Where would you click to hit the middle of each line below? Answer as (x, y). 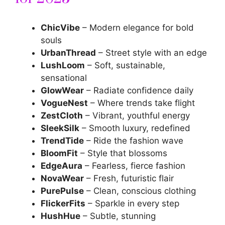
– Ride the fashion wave (134, 140)
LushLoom (63, 65)
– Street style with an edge (151, 52)
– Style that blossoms (123, 153)
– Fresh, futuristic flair (129, 178)
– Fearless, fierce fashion (134, 165)
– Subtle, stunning (118, 216)
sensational (64, 78)
